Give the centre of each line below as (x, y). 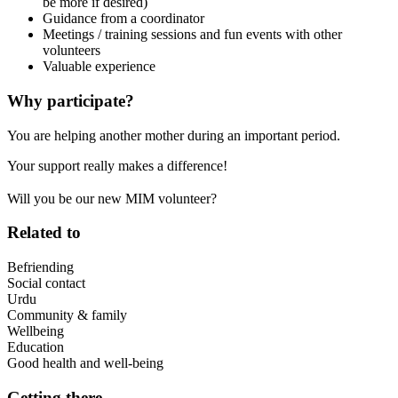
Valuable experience (99, 67)
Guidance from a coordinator (123, 19)
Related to (44, 233)
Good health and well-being (85, 362)
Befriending (40, 267)
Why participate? (71, 101)
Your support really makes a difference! (117, 165)
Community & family (67, 314)
